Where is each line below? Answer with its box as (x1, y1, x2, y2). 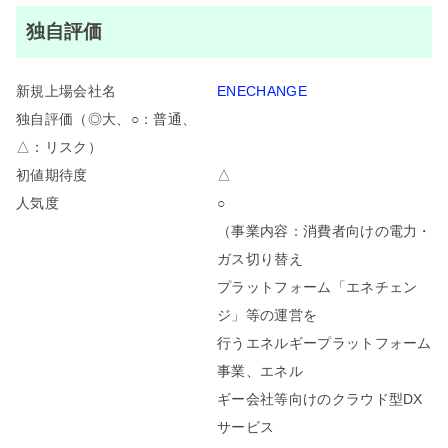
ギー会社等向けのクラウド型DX (217, 390, 423, 407)
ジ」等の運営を (217, 306, 318, 323)
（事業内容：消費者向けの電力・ (217, 222, 432, 239)
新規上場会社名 (16, 82, 117, 99)
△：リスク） (16, 138, 102, 155)
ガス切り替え (217, 250, 303, 267)
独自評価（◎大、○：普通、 (16, 110, 197, 127)
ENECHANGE (217, 82, 307, 99)
